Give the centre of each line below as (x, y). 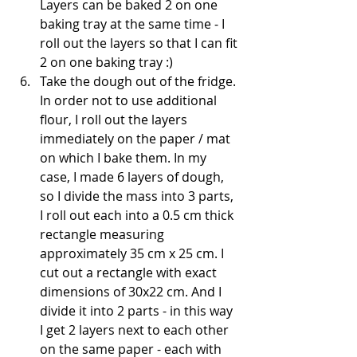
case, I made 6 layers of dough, (133, 177)
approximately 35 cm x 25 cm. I (133, 253)
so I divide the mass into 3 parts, (138, 196)
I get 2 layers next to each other (136, 330)
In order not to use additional (130, 100)
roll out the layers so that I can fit (140, 43)
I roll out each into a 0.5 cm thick (138, 215)
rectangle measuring (104, 234)
